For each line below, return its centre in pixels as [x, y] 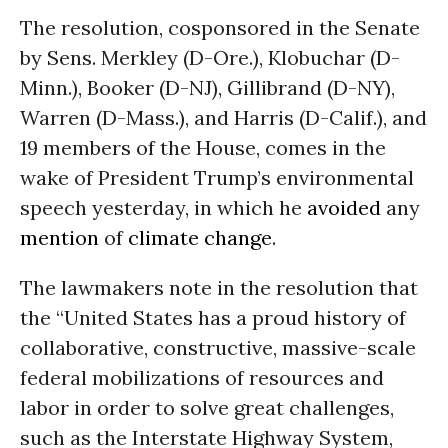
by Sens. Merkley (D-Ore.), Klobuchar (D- [210, 57]
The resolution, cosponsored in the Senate [220, 27]
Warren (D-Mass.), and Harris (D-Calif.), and [223, 117]
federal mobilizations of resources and [202, 377]
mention [59, 237]
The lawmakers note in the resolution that [219, 287]
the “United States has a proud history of [213, 317]
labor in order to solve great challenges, [207, 407]
